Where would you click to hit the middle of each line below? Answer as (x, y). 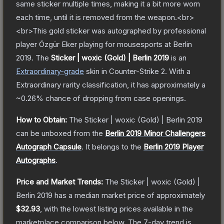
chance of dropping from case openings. (115, 98)
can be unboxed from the (59, 133)
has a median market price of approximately (129, 195)
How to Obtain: (41, 119)
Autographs (36, 160)
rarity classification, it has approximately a (133, 84)
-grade (72, 71)
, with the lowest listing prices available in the (116, 208)
